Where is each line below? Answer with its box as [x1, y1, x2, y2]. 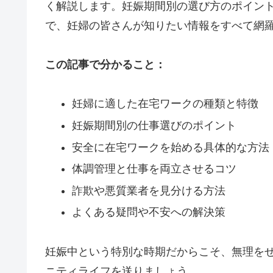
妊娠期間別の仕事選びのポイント [71, 119, 236, 132]
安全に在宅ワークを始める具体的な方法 [71, 141, 269, 154]
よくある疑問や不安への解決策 [71, 206, 225, 219]
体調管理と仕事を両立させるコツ [71, 163, 236, 175]
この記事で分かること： [45, 58, 166, 71]
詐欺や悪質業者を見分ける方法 [71, 184, 225, 197]
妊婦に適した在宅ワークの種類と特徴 [71, 97, 258, 110]
